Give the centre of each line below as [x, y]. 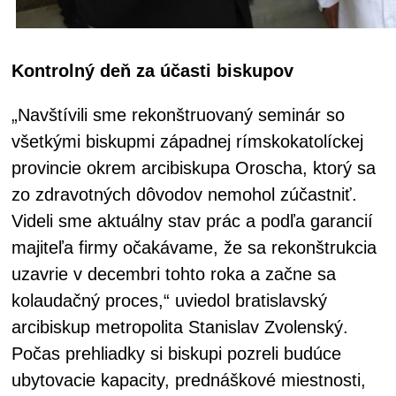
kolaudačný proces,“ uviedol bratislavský [169, 301]
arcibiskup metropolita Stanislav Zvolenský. [180, 327]
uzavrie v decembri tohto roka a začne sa [174, 274]
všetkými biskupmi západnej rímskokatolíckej [187, 142]
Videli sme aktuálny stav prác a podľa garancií [192, 221]
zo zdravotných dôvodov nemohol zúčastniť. [184, 195]
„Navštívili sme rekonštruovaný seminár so [178, 115]
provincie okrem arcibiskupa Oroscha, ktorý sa [194, 168]
